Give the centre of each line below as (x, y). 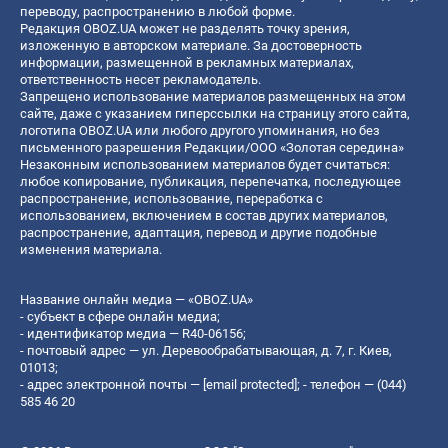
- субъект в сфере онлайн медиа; (120, 316)
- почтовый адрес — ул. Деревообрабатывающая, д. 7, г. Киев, (206, 350)
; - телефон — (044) (352, 384)
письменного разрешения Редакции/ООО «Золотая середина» (212, 147)
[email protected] (250, 384)
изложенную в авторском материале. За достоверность (191, 45)
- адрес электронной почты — (111, 384)
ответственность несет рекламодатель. (140, 79)
